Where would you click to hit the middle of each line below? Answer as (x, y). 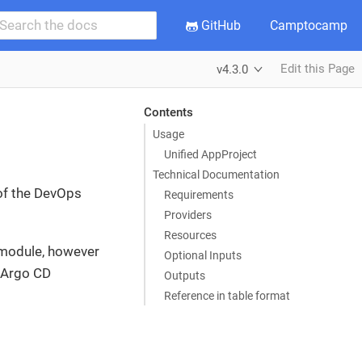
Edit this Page (318, 69)
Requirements (198, 194)
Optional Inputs (202, 255)
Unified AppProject (210, 154)
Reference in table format (227, 295)
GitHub (219, 25)
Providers (187, 215)
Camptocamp (309, 25)
